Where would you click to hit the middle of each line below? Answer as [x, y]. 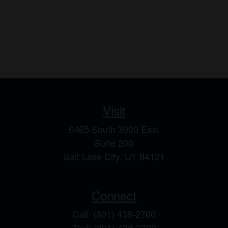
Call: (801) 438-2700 [114, 214]
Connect [114, 195]
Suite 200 [114, 142]
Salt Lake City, [93, 156]
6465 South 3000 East [114, 129]
